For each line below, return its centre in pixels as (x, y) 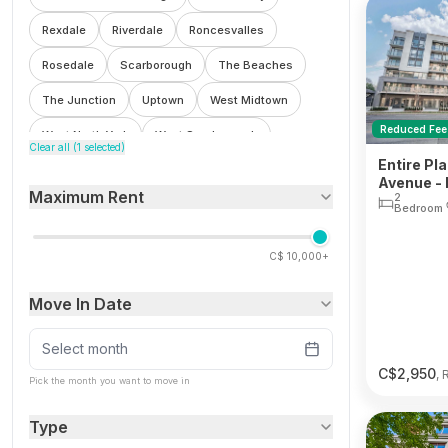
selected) (103, 147)
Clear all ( (53, 147)
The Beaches (255, 64)
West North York (85, 134)
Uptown (163, 99)
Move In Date (80, 304)
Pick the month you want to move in (109, 380)
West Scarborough (206, 134)
